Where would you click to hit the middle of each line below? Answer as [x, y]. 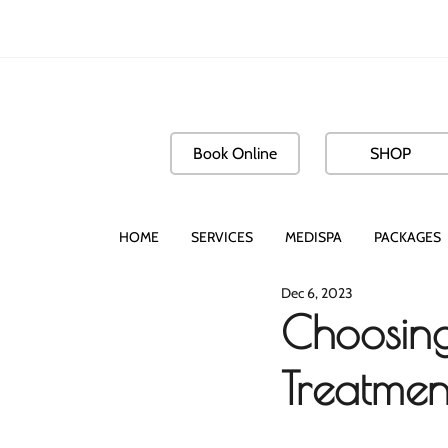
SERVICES [222, 237]
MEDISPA [313, 237]
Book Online [235, 153]
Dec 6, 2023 [317, 293]
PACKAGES [407, 237]
